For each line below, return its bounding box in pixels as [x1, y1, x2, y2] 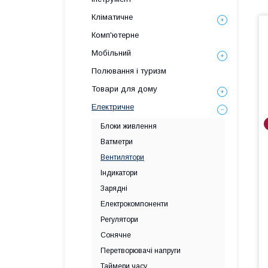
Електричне [92, 102, 134, 111]
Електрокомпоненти [100, 200, 168, 208]
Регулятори [100, 215, 138, 224]
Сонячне [100, 231, 131, 239]
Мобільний [92, 48, 131, 57]
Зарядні [100, 184, 127, 193]
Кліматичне [92, 13, 133, 22]
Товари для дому [92, 84, 157, 93]
